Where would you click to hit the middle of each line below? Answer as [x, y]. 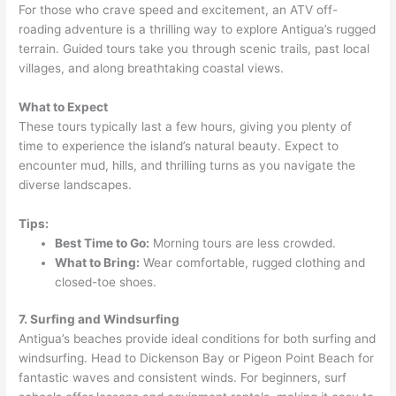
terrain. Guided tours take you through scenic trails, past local [194, 48]
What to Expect [64, 107]
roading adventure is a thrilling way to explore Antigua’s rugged [198, 29]
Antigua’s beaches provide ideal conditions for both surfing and [198, 339]
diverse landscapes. [76, 184]
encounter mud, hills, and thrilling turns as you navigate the [187, 165]
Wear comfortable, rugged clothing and [253, 262]
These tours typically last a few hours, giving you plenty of [186, 126]
